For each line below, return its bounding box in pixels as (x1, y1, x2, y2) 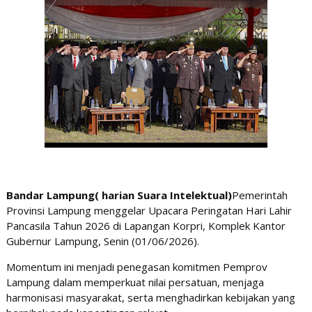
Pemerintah (231, 188, 288, 203)
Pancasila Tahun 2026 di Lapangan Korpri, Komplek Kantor (6, 219, 286, 233)
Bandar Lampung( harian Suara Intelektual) (6, 188, 232, 203)
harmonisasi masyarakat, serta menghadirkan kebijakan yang (6, 290, 295, 305)
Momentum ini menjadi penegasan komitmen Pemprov (6, 260, 267, 274)
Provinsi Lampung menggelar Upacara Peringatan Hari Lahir (6, 203, 292, 218)
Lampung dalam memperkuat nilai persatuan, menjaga (6, 275, 264, 290)
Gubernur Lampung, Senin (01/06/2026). (6, 234, 202, 249)
